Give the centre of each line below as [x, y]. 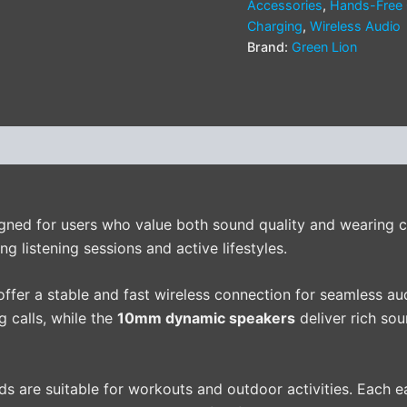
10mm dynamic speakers [206, 318]
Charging [275, 26]
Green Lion [324, 47]
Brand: [269, 47]
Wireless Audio [355, 26]
